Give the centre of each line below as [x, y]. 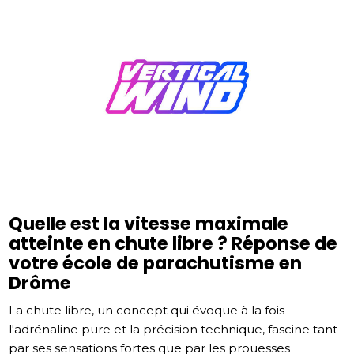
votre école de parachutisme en [156, 264]
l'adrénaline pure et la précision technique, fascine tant [173, 330]
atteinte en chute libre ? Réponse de [173, 244]
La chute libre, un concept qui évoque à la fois [147, 311]
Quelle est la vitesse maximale [149, 224]
